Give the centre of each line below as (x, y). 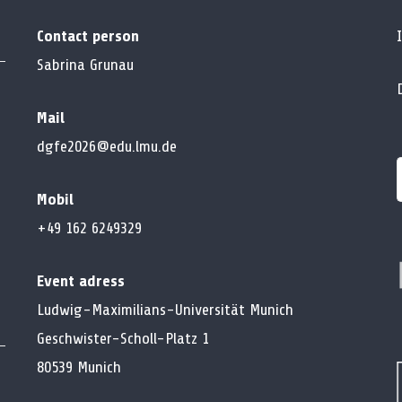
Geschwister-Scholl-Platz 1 (122, 338)
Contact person (87, 35)
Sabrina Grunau (85, 64)
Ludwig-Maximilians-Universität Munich (165, 309)
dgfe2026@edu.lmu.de (106, 146)
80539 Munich (79, 367)
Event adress (80, 280)
